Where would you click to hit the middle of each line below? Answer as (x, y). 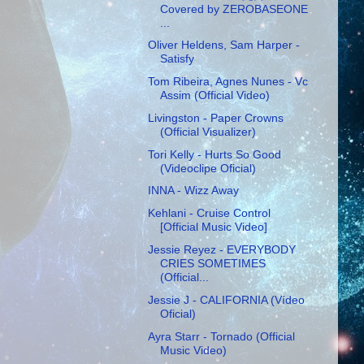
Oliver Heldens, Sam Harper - (223, 45)
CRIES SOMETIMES (212, 264)
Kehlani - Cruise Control (209, 213)
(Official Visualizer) (208, 131)
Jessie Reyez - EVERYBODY (221, 250)
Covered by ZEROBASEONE (234, 9)
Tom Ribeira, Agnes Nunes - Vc (227, 82)
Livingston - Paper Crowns (215, 117)
